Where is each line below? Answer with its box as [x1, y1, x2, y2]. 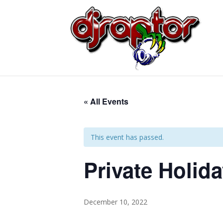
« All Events [84, 96, 128, 107]
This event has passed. [91, 132, 164, 142]
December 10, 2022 [84, 197, 147, 207]
